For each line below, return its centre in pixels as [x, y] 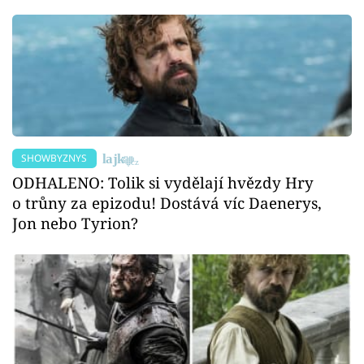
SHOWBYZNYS [54, 158]
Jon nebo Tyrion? [75, 223]
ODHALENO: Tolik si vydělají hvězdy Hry [163, 182]
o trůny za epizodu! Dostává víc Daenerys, [167, 202]
